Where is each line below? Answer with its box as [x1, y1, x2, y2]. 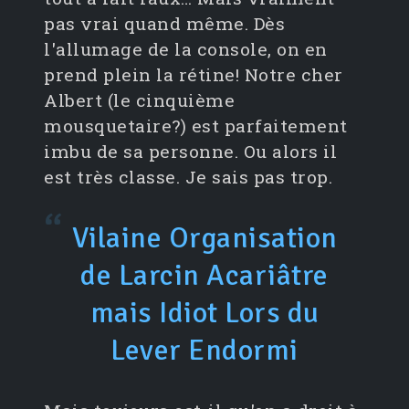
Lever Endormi [110, 332, 299, 369]
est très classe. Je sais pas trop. [44, 165, 332, 189]
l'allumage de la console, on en [44, 37, 328, 61]
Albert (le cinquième [44, 89, 235, 112]
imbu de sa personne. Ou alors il [44, 140, 337, 163]
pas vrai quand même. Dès [44, 12, 285, 36]
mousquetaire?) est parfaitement [44, 114, 348, 138]
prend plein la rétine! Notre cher [44, 63, 343, 87]
